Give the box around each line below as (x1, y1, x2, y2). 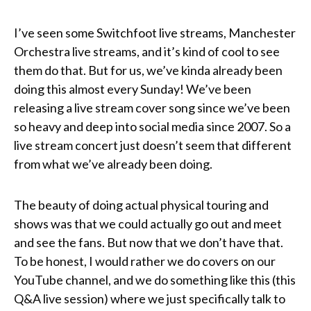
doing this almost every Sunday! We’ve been (14, 81, 251, 97)
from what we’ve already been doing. (14, 156, 212, 172)
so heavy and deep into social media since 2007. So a (14, 119, 291, 135)
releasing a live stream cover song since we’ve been (14, 100, 290, 116)
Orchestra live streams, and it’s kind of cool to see (14, 44, 280, 60)
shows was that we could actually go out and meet (14, 216, 282, 232)
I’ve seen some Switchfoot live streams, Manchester (14, 25, 296, 41)
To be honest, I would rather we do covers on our (14, 253, 276, 269)
